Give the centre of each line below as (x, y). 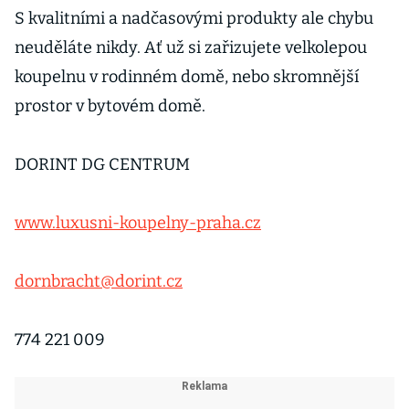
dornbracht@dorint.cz (99, 281)
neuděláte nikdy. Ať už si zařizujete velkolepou (191, 47)
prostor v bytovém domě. (110, 106)
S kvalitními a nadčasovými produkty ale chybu (194, 18)
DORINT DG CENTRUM (102, 164)
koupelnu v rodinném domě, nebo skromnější (187, 77)
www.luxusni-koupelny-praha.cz (138, 223)
